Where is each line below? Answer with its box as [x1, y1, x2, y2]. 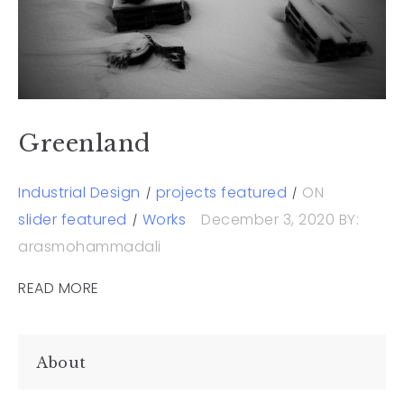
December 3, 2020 [201, 209, 335, 231]
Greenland [18, 129, 151, 159]
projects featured [155, 182, 287, 204]
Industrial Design [18, 182, 141, 204]
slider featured [18, 209, 127, 231]
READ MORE [18, 278, 99, 299]
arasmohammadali [18, 236, 161, 258]
